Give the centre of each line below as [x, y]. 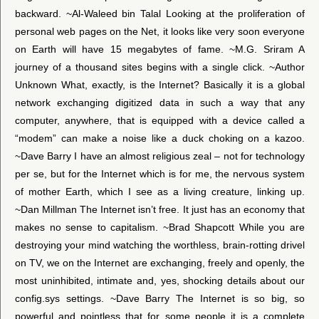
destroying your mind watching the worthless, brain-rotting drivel [160, 245]
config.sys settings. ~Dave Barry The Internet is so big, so [160, 298]
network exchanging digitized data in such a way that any [160, 102]
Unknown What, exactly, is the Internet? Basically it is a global [160, 84]
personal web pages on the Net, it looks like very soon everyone [160, 31]
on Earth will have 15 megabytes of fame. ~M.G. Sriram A [160, 49]
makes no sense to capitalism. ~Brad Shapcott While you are [160, 227]
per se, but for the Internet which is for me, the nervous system [160, 173]
